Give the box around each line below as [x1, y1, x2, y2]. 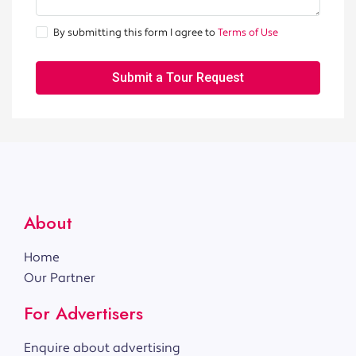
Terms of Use [218, 26, 278, 40]
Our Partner [24, 270, 95, 287]
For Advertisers [24, 300, 143, 327]
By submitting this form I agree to [53, 26, 218, 40]
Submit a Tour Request [112, 70, 244, 86]
